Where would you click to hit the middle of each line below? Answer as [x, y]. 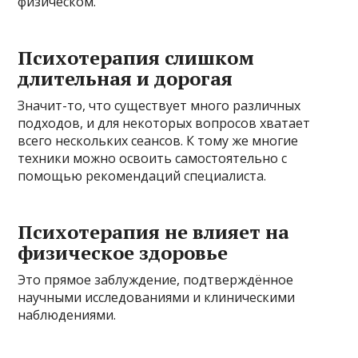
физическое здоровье [123, 252]
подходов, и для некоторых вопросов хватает [164, 123]
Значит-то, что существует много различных [159, 105]
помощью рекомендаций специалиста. [142, 175]
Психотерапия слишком [136, 57]
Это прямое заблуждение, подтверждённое [156, 279]
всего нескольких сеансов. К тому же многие [158, 140]
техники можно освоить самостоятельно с [153, 158]
